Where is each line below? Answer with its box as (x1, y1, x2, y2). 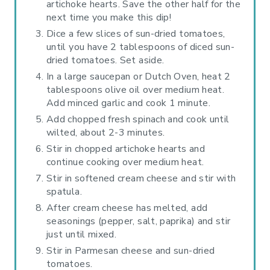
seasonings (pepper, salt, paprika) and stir (46, 214, 231, 228)
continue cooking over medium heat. (46, 155, 204, 169)
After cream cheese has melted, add (46, 201, 208, 215)
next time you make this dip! (46, 10, 172, 24)
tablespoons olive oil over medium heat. (46, 83, 225, 96)
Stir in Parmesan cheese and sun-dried (46, 243, 215, 257)
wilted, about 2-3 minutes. (46, 125, 165, 139)
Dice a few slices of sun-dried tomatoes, (46, 27, 225, 40)
